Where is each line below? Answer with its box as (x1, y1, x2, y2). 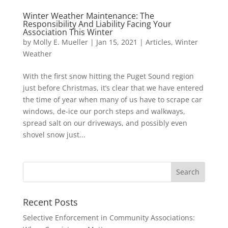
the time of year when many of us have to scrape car (22, 94, 202, 104)
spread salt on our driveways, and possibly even (22, 118, 187, 128)
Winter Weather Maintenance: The (22, 10, 154, 21)
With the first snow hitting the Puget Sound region (22, 71, 194, 81)
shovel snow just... (22, 129, 85, 139)
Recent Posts (22, 195, 78, 208)
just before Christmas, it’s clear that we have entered (22, 82, 204, 93)
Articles (145, 37, 171, 47)
